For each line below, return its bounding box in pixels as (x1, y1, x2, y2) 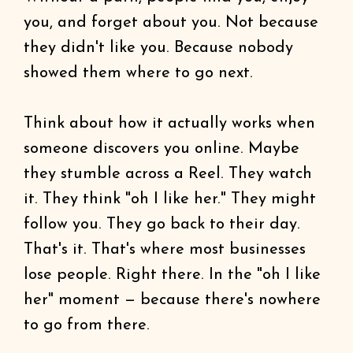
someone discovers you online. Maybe (24, 141, 299, 157)
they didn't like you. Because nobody (24, 40, 293, 56)
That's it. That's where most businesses (24, 242, 306, 258)
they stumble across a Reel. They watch (24, 166, 312, 182)
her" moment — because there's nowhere (24, 292, 321, 308)
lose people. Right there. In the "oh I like (24, 267, 321, 283)
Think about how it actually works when (24, 116, 315, 132)
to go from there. (24, 318, 150, 333)
